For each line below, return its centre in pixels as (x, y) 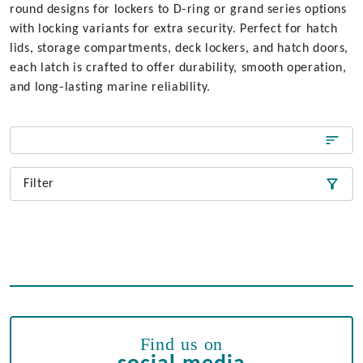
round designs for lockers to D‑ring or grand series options (178, 10)
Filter (39, 184)
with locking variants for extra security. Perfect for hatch (174, 29)
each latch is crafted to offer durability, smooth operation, (178, 68)
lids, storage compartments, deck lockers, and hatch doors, (179, 49)
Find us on (181, 344)
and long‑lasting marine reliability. (111, 88)
